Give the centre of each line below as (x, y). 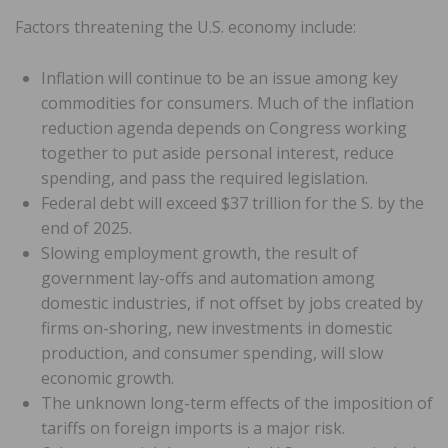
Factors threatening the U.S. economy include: (185, 27)
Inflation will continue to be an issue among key (219, 78)
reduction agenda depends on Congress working (224, 128)
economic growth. (107, 378)
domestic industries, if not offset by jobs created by (232, 303)
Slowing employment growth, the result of (199, 253)
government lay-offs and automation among (208, 278)
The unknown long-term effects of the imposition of (237, 403)
